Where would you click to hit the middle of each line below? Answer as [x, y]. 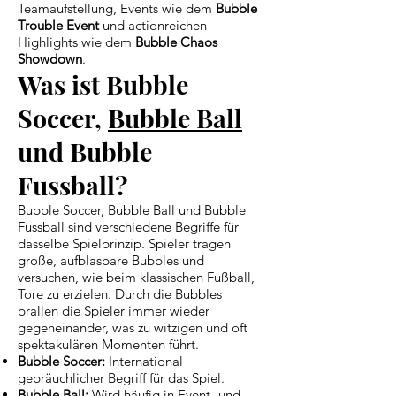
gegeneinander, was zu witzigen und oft [133, 327]
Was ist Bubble [103, 84]
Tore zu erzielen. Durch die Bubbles [120, 293]
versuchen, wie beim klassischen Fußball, [136, 277]
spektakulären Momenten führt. [108, 344]
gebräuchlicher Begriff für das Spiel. [121, 377]
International [144, 361]
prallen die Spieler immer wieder [114, 310]
